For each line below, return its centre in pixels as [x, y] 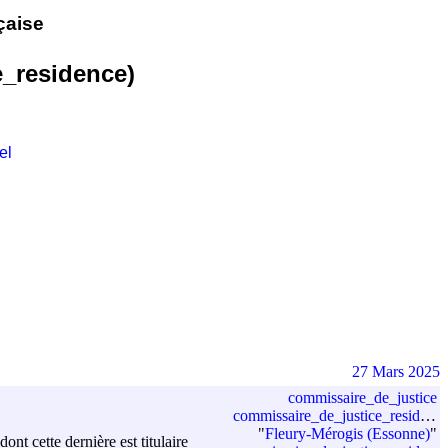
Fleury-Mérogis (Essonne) [347, 433]
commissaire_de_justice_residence [326, 415]
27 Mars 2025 [396, 371]
